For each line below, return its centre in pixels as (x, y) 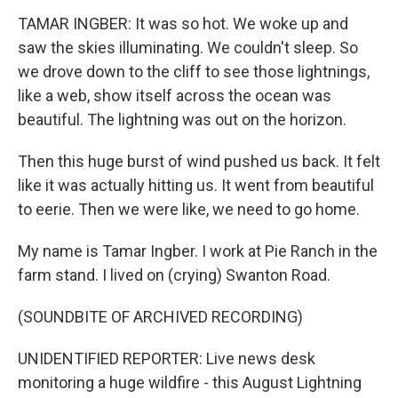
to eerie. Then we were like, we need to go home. (189, 209)
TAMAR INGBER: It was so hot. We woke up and (183, 24)
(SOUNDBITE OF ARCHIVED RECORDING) (160, 317)
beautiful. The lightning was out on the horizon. (182, 119)
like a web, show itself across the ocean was (175, 96)
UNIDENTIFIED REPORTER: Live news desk (167, 358)
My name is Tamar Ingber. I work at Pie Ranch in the (198, 251)
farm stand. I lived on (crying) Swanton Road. (174, 275)
